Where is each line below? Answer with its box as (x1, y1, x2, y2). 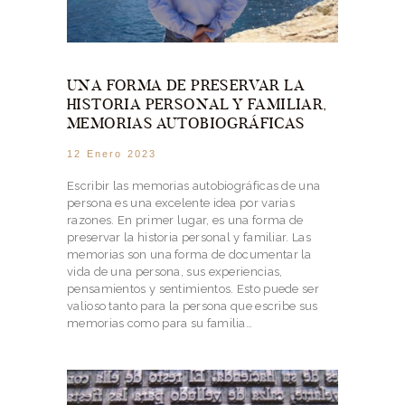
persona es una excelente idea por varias (67, 195, 296, 210)
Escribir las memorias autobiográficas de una (67, 178, 321, 193)
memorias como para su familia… (67, 316, 253, 330)
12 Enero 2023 (67, 148, 157, 160)
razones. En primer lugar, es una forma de (67, 212, 304, 227)
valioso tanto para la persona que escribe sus (67, 298, 318, 313)
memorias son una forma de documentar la (67, 247, 312, 261)
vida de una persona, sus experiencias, (67, 264, 283, 278)
